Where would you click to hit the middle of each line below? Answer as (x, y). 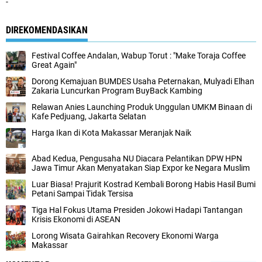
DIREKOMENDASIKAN (47, 30)
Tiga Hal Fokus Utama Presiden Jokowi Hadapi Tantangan (137, 210)
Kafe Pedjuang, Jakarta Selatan (89, 116)
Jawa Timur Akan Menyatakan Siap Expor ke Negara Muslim (141, 168)
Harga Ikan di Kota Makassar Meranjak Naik (111, 133)
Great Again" (54, 65)
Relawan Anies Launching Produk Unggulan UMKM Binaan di (142, 107)
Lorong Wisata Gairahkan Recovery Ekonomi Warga (125, 236)
